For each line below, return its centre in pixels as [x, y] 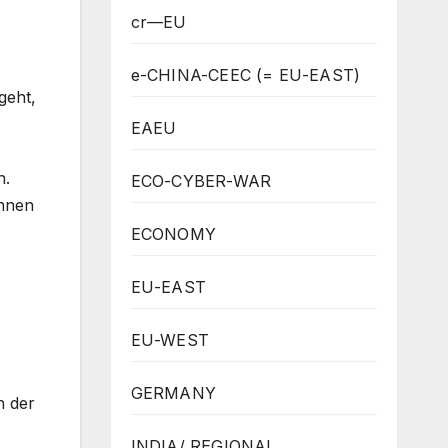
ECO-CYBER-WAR [201, 180]
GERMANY [173, 392]
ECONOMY [173, 233]
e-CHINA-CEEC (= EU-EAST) [245, 74]
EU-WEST [169, 339]
